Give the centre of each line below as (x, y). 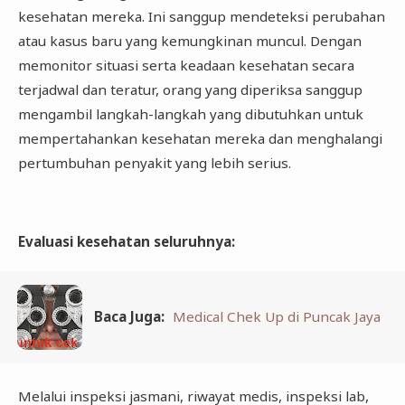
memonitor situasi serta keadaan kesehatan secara (186, 66)
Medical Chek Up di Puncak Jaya (277, 317)
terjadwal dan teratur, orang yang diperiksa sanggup (190, 90)
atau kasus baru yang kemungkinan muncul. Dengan (189, 41)
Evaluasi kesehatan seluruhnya (124, 241)
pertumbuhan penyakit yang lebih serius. (154, 163)
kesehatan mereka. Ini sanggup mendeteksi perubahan (201, 17)
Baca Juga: (130, 317)
